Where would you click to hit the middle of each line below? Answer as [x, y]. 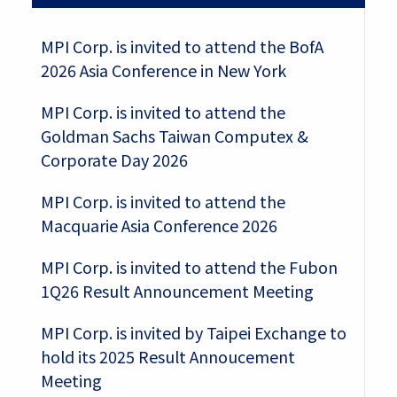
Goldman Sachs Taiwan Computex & [174, 136]
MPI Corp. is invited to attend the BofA [182, 47]
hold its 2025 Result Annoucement [167, 357]
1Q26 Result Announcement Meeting [177, 291]
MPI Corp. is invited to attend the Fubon [189, 267]
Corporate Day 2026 [114, 160]
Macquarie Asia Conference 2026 [159, 226]
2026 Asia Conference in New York [163, 70]
